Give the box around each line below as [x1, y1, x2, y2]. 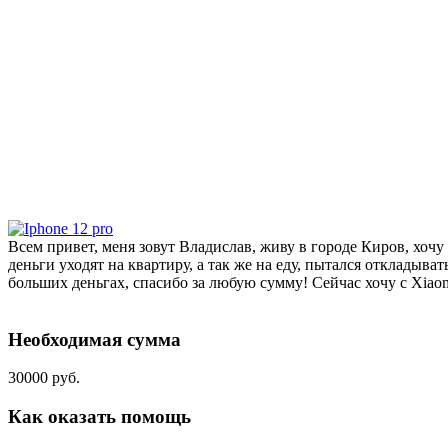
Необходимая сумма [8, 328, 181, 350]
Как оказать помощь [8, 406, 191, 428]
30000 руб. [8, 369, 80, 387]
